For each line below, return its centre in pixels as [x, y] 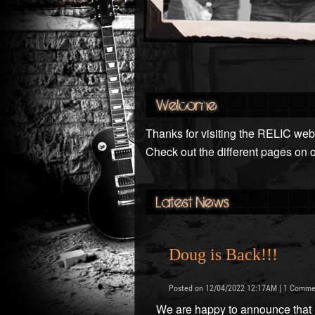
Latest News [193, 201]
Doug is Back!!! [223, 254]
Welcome [186, 104]
